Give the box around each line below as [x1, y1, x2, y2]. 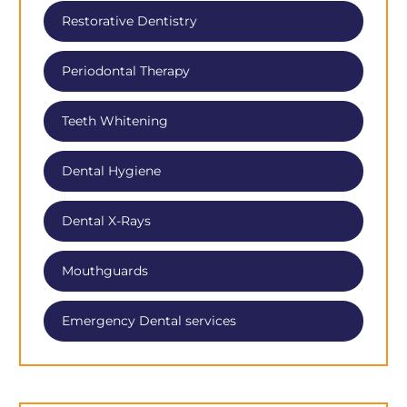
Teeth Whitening [62, 112, 169, 129]
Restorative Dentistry [62, 12, 198, 29]
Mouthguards [62, 262, 149, 279]
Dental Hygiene [62, 162, 162, 179]
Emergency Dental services [62, 312, 237, 329]
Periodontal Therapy [62, 62, 191, 79]
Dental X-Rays [62, 212, 152, 229]
